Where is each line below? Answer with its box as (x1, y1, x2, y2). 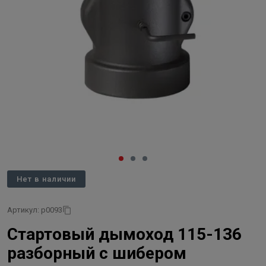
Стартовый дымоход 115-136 (7, 224, 242, 244)
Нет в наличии (17, 175, 76, 183)
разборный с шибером (7, 243, 186, 263)
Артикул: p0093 (7, 205, 62, 214)
